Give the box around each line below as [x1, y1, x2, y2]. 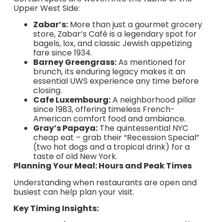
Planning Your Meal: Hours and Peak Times [13, 160, 192, 172]
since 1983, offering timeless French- [33, 104, 175, 115]
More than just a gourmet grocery [67, 19, 202, 31]
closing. [33, 85, 62, 97]
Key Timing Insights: [13, 202, 99, 214]
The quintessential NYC [97, 122, 188, 134]
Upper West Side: [13, 2, 80, 14]
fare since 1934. [33, 47, 92, 59]
